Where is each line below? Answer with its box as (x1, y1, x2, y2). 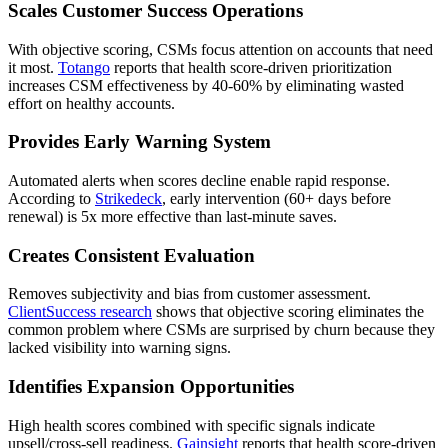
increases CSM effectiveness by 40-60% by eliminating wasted (8, 76, 404, 94)
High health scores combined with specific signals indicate (8, 416, 375, 434)
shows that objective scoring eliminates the (152, 303, 424, 321)
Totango (58, 58, 110, 76)
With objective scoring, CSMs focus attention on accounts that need (8, 40, 433, 58)
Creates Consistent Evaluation (8, 244, 255, 266)
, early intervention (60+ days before (162, 190, 391, 207)
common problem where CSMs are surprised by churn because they (8, 321, 435, 339)
